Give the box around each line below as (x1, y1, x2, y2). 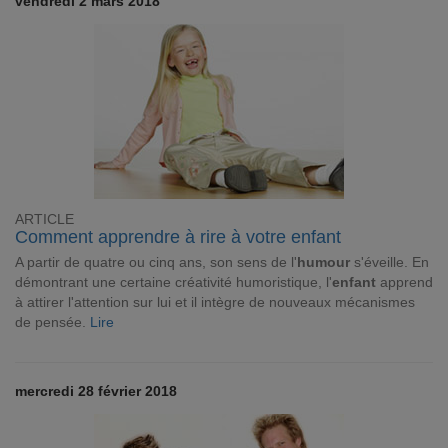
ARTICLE (15, 212, 74, 227)
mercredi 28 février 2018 (15, 383, 177, 399)
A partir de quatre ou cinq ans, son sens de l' (15, 254, 297, 270)
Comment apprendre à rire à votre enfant (15, 227, 341, 247)
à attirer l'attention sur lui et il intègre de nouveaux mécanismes (15, 294, 415, 310)
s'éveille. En (350, 254, 429, 270)
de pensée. (15, 314, 90, 330)
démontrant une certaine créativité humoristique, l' (15, 274, 332, 290)
